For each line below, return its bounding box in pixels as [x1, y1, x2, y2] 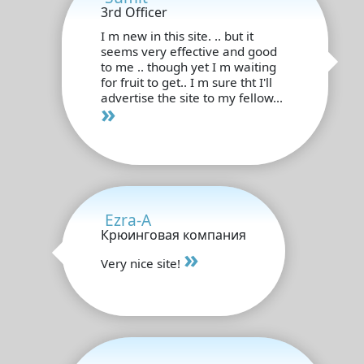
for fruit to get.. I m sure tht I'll [101, 73, 272, 90]
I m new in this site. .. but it [101, 27, 253, 44]
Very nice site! [101, 254, 184, 271]
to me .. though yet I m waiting [101, 58, 276, 75]
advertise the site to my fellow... [101, 89, 283, 106]
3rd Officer [101, 2, 167, 21]
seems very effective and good [101, 42, 277, 59]
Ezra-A [105, 208, 151, 231]
